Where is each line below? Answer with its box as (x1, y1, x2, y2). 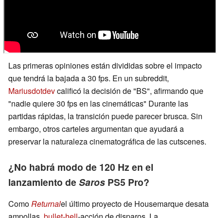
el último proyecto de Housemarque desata (61, 198, 209, 210)
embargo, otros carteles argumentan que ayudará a (8, 123, 184, 135)
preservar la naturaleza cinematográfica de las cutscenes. (8, 136, 206, 147)
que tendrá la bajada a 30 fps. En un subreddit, (8, 73, 169, 84)
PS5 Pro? (105, 175, 149, 189)
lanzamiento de (8, 175, 79, 189)
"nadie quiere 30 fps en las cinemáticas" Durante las (8, 98, 188, 109)
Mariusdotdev (8, 85, 55, 97)
